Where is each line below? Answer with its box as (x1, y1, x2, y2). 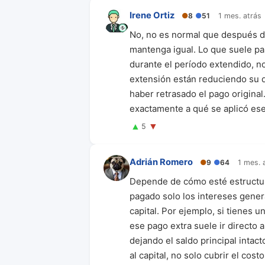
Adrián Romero (130, 156, 193, 167)
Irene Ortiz (130, 10, 174, 21)
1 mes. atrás (218, 11, 261, 20)
